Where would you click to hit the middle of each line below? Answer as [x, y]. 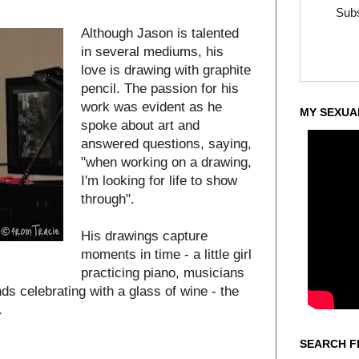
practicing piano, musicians [162, 272]
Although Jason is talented [159, 32]
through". [107, 198]
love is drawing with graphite [165, 69]
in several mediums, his [152, 51]
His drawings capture [144, 235]
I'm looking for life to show [159, 180]
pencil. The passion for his [159, 88]
